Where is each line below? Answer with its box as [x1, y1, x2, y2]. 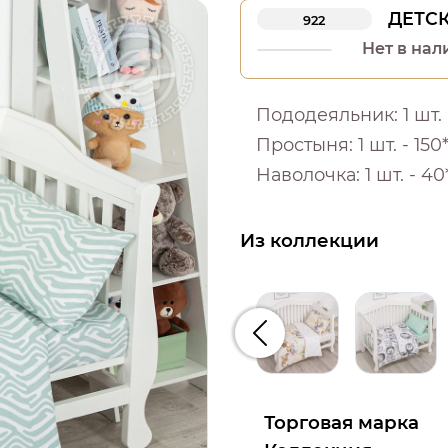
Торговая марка [264, 411, 419, 435]
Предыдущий [258, 333, 372, 353]
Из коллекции [240, 228, 379, 252]
